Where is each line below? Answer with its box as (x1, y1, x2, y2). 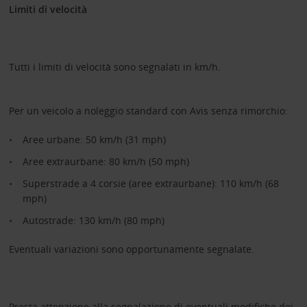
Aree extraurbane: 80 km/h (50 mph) (22, 154, 189, 168)
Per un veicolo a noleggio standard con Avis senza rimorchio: (8, 103, 288, 117)
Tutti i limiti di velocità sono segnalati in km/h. (8, 60, 221, 73)
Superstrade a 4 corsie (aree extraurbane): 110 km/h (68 (22, 176, 279, 190)
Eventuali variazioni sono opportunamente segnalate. (8, 242, 254, 256)
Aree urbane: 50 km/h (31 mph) (22, 132, 166, 146)
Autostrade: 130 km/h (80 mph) (22, 213, 164, 227)
